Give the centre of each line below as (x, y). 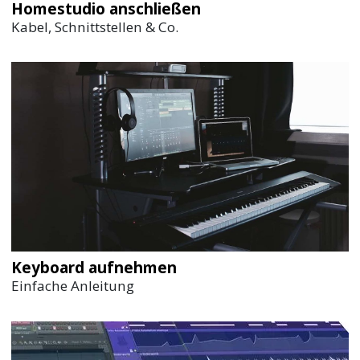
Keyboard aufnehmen (94, 268)
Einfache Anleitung (73, 286)
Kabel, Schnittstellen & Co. (95, 27)
